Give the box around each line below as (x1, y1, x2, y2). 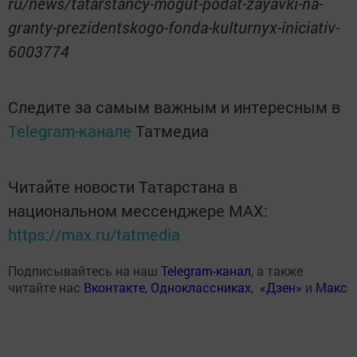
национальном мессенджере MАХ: (8, 200, 268, 222)
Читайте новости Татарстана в (8, 176, 237, 198)
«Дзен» (260, 279, 302, 296)
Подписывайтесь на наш (8, 262, 161, 280)
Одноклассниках (151, 279, 251, 296)
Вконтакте (84, 279, 145, 296)
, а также (251, 262, 303, 280)
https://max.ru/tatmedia (8, 224, 180, 245)
